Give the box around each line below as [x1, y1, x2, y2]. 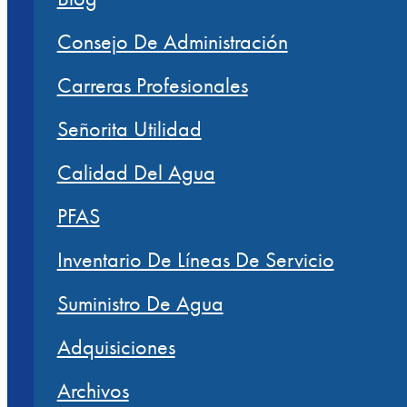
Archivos [56, 376, 129, 405]
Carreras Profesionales [56, 71, 248, 100]
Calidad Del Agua [56, 158, 215, 187]
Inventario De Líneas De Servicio [56, 245, 334, 274]
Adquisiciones [56, 333, 175, 362]
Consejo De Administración [56, 27, 288, 56]
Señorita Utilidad [56, 114, 202, 144]
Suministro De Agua [56, 289, 223, 318]
